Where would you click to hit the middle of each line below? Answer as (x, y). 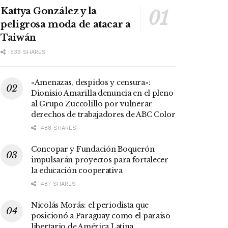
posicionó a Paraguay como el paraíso (101, 216)
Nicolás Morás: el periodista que (90, 205)
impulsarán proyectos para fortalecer (100, 160)
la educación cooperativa (77, 170)
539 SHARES (27, 52)
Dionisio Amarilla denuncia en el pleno (102, 93)
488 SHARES (58, 128)
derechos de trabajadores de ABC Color (103, 114)
